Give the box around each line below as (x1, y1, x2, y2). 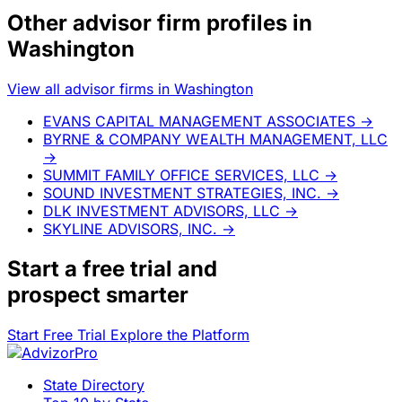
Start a (7, 255, 83, 282)
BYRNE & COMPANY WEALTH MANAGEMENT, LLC (43, 129, 388, 148)
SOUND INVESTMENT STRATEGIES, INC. (43, 183, 321, 202)
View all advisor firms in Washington (7, 79, 253, 98)
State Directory (43, 375, 144, 394)
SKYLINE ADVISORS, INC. (43, 219, 217, 238)
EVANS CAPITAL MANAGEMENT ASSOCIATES (43, 111, 355, 130)
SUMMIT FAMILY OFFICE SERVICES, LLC (43, 165, 319, 184)
